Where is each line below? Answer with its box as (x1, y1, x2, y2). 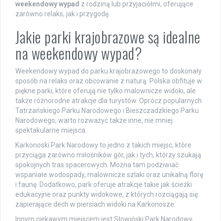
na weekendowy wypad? (15, 41, 142, 64)
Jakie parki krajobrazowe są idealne (15, 25, 201, 48)
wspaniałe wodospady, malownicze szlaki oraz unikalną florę (15, 170, 203, 179)
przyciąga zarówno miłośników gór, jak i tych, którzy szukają (15, 150, 201, 159)
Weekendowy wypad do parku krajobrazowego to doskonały (15, 67, 202, 75)
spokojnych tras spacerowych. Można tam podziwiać (15, 160, 179, 169)
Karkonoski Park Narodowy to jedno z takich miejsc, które (15, 141, 191, 149)
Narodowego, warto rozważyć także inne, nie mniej (15, 116, 173, 124)
